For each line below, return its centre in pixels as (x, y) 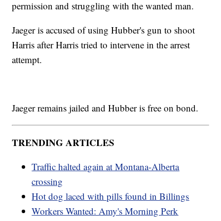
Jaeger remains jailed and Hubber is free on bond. (105, 108)
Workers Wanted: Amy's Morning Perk (105, 211)
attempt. (27, 59)
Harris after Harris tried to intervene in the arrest (101, 44)
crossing (47, 181)
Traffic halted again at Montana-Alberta (106, 166)
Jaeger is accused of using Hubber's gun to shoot (104, 30)
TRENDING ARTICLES (63, 142)
